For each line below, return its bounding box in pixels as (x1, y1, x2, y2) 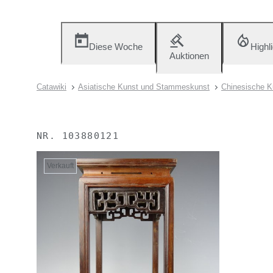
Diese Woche (89, 41, 143, 52)
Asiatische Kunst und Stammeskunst (78, 82, 210, 91)
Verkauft (47, 161, 74, 170)
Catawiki (37, 82, 66, 91)
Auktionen (169, 51, 209, 61)
